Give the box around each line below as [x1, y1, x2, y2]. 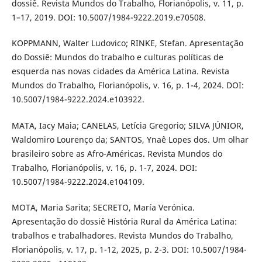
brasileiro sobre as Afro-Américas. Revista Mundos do [11, 147, 222, 159]
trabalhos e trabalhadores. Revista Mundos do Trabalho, [11, 229, 233, 241]
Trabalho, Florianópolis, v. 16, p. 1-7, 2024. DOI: [11, 161, 197, 173]
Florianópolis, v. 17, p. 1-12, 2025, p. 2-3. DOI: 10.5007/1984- [11, 243, 247, 255]
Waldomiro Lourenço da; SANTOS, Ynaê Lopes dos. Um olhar [11, 133, 249, 145]
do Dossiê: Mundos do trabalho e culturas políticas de [11, 51, 223, 63]
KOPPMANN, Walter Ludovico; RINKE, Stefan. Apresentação [11, 37, 243, 49]
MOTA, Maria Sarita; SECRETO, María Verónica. [11, 201, 195, 213]
